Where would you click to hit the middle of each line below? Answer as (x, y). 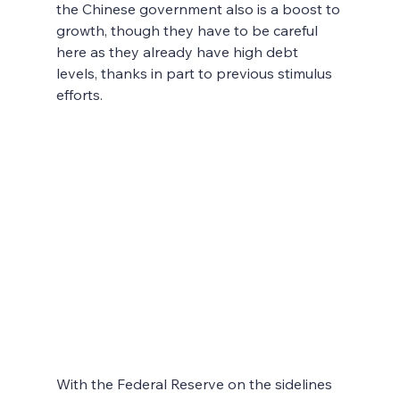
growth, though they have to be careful (188, 30)
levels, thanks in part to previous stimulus (196, 73)
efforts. (79, 94)
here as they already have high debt (179, 51)
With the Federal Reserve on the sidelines (196, 384)
